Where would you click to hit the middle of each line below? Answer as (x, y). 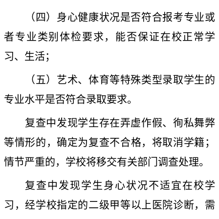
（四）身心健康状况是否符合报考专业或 (120, 17)
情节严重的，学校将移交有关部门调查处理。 (107, 162)
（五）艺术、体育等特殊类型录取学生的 (120, 80)
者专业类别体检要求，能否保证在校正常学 (109, 37)
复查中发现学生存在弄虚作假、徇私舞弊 (120, 123)
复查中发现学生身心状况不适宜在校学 (120, 186)
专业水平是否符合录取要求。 (71, 99)
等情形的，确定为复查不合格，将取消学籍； (109, 142)
